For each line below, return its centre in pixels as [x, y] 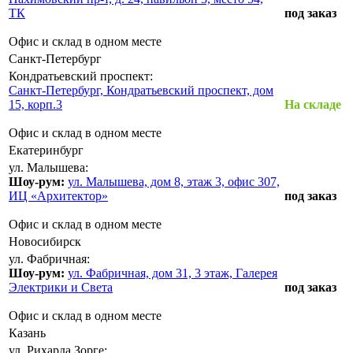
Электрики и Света [61, 287]
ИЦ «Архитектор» [58, 195]
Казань [27, 333]
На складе [314, 104]
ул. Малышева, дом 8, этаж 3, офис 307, [174, 181]
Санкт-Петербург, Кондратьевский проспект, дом [141, 90]
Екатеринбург [46, 150]
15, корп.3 [35, 104]
